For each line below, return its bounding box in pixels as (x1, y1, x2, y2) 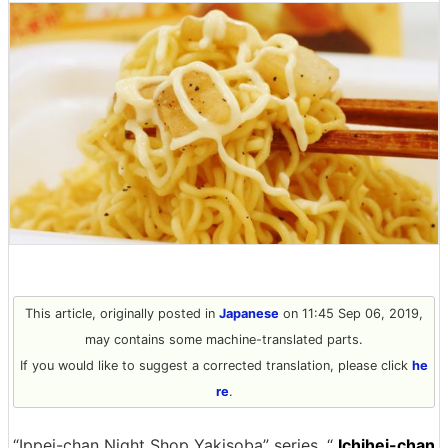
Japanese (219, 305, 279, 321)
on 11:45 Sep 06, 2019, (279, 305, 423, 321)
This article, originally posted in (25, 305, 219, 321)
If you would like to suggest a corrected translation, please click (20, 357, 412, 373)
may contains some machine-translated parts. (85, 331, 363, 347)
